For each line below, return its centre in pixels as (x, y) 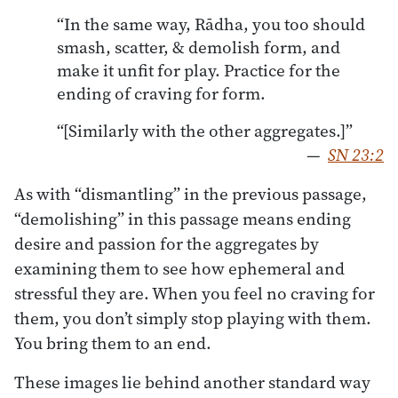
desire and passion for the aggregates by (167, 243)
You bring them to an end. (113, 342)
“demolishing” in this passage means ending (183, 218)
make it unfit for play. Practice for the (199, 70)
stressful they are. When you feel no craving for (195, 293)
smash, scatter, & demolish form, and (199, 47)
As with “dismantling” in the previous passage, (191, 193)
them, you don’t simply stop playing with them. (193, 318)
